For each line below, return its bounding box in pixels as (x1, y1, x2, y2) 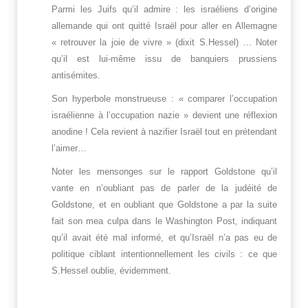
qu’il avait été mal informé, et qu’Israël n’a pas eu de (52, 232, 277, 243)
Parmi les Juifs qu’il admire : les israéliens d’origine (52, 4, 277, 15)
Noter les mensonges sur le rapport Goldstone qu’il (52, 166, 277, 177)
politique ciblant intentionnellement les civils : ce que (52, 249, 277, 260)
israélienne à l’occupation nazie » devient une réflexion (52, 110, 277, 121)
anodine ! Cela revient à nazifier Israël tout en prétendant (52, 126, 277, 137)
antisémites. (52, 70, 100, 81)
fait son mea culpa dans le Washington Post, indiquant (52, 216, 277, 227)
